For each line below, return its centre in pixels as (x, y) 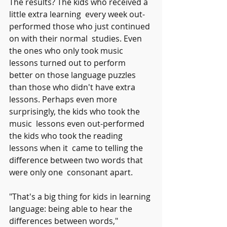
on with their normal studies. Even (77, 38)
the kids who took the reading (67, 136)
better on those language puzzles (73, 75)
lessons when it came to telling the (77, 148)
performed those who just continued (81, 26)
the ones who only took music (67, 50)
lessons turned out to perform (69, 63)
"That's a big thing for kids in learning (81, 196)
